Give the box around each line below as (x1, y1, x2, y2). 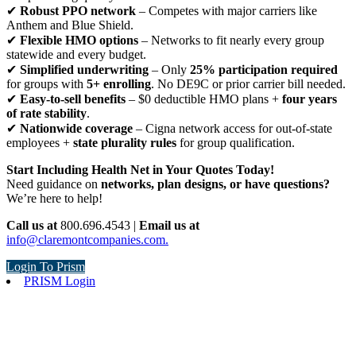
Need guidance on (6, 177, 101, 192)
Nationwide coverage (20, 122, 133, 136)
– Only (149, 63, 190, 77)
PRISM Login (24, 274, 95, 288)
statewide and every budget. (6, 48, 146, 62)
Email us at (139, 219, 199, 233)
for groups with (6, 77, 87, 91)
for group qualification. (176, 136, 295, 150)
